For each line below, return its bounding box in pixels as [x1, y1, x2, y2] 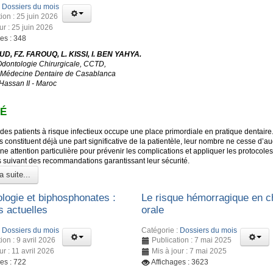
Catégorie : [141, 226, 180, 235]
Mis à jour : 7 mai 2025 [152, 247, 227, 256]
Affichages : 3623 [151, 258, 209, 267]
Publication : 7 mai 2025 [152, 236, 232, 245]
